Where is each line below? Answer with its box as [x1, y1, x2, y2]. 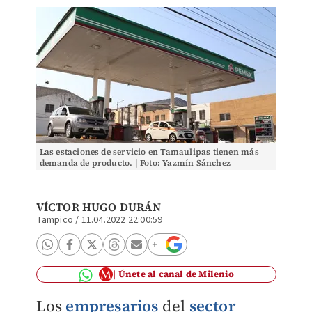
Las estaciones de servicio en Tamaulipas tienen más [39, 146, 259, 157]
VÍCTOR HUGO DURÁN [36, 199, 161, 214]
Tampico [36, 213, 73, 227]
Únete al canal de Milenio [118, 268, 234, 280]
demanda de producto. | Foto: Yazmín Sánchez [39, 157, 231, 169]
